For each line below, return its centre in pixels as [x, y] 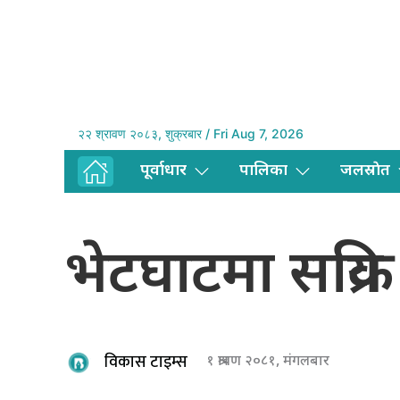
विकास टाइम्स [146, 362]
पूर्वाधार [163, 171]
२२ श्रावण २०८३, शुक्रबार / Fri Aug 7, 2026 [191, 134]
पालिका [263, 171]
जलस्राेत [365, 171]
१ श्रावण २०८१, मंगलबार [268, 362]
